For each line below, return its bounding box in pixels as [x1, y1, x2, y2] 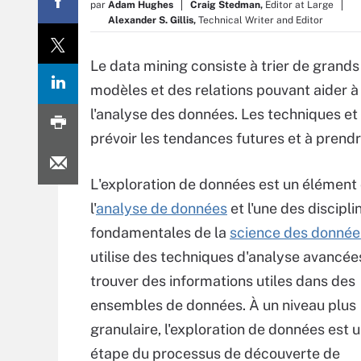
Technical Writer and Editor [198, 15, 323, 26]
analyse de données [96, 200, 227, 217]
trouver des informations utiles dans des [90, 272, 355, 289]
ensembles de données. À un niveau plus [90, 297, 356, 313]
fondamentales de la [90, 224, 230, 241]
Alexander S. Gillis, [108, 15, 196, 26]
